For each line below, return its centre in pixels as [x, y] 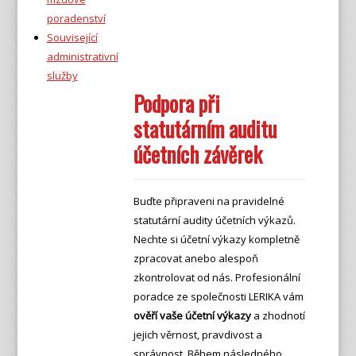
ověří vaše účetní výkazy [192, 315]
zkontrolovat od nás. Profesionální [217, 277]
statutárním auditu [205, 129]
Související [72, 37]
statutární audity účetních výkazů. [214, 220]
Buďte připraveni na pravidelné [209, 201]
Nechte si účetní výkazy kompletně [216, 239]
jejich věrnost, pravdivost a [197, 335]
